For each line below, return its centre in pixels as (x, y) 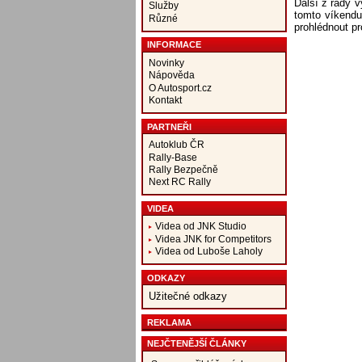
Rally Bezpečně (183, 169)
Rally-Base (173, 157)
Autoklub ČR (176, 145)
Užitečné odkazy (187, 297)
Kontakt (165, 100)
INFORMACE (174, 45)
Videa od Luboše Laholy (208, 251)
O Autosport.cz (180, 87)
